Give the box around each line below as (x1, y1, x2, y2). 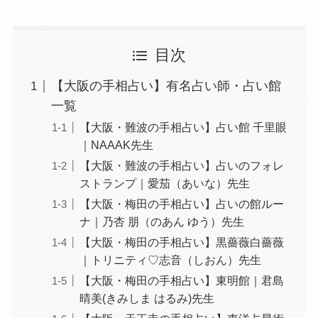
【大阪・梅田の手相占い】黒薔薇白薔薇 (79, 236, 284, 249)
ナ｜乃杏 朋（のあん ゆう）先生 (79, 215, 244, 229)
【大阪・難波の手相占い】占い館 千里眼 (79, 121, 287, 134)
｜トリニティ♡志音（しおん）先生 (79, 253, 261, 267)
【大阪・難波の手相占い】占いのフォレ (79, 159, 284, 172)
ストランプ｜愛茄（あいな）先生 (79, 177, 250, 190)
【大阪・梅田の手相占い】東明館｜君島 (79, 274, 284, 287)
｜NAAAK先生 (79, 138, 153, 152)
